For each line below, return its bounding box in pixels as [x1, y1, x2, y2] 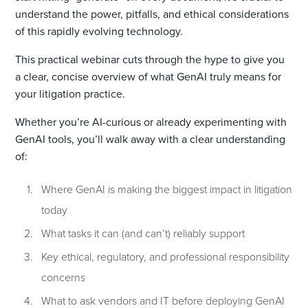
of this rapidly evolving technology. [15, 23, 184, 39]
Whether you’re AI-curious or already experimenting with [15, 113, 287, 130]
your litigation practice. [15, 85, 126, 102]
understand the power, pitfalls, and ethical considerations [15, 5, 289, 22]
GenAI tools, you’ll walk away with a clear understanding [15, 131, 286, 147]
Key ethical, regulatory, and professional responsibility [41, 248, 290, 264]
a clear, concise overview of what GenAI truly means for [15, 68, 282, 85]
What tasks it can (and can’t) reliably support [41, 225, 245, 241]
